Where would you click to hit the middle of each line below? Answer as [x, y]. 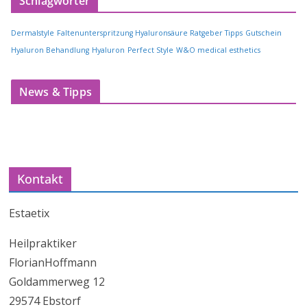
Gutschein [263, 33]
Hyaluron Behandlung [50, 50]
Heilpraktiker [43, 244]
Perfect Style [150, 50]
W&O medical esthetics [218, 50]
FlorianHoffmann [53, 263]
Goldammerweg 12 [57, 282]
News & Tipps [56, 92]
